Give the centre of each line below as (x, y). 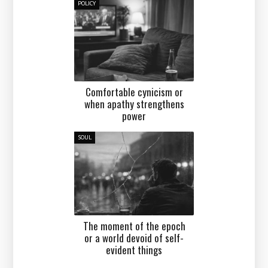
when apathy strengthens (134, 103)
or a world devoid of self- (134, 237)
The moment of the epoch (134, 226)
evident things (134, 249)
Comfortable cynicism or (134, 92)
